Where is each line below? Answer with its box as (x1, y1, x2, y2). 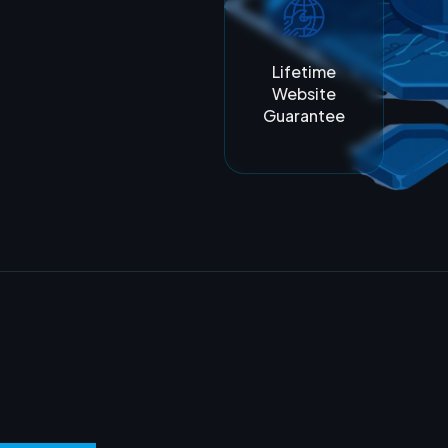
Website (271, 82, 336, 104)
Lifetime (271, 60, 336, 82)
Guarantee (262, 104, 345, 126)
